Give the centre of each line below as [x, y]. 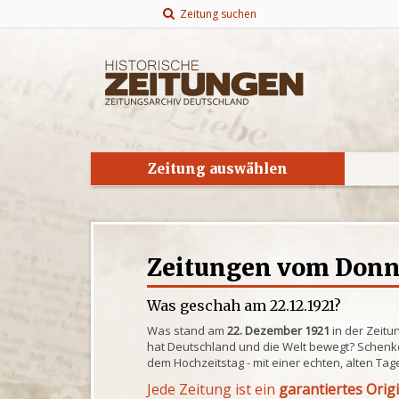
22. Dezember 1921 [279, 330]
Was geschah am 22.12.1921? [244, 305]
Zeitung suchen [215, 14]
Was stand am [187, 330]
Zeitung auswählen [218, 169]
